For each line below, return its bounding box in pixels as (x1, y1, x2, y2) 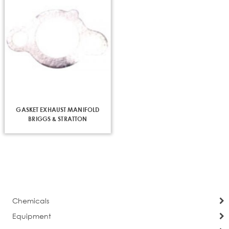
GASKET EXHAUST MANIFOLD (16, 105, 100, 113)
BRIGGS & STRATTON (28, 114, 87, 123)
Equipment (12, 211, 51, 221)
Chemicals (12, 196, 49, 206)
